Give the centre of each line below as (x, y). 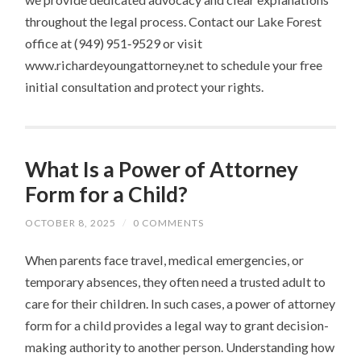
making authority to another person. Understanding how (180, 347)
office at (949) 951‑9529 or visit (114, 44)
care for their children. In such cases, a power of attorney (180, 304)
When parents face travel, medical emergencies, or (165, 260)
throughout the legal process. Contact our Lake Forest (174, 22)
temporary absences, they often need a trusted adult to (176, 282)
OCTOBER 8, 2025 (71, 223)
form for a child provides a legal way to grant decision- (177, 326)
